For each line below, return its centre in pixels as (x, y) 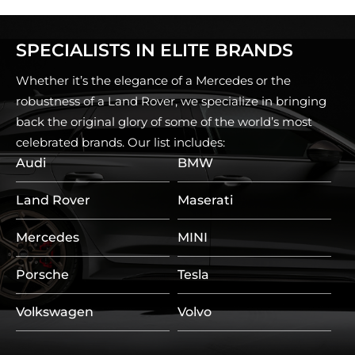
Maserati (205, 200)
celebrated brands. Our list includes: (120, 143)
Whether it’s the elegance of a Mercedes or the (153, 81)
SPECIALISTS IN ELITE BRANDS (155, 51)
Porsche (42, 275)
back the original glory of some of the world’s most (164, 122)
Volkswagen (55, 312)
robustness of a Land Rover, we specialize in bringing (171, 101)
